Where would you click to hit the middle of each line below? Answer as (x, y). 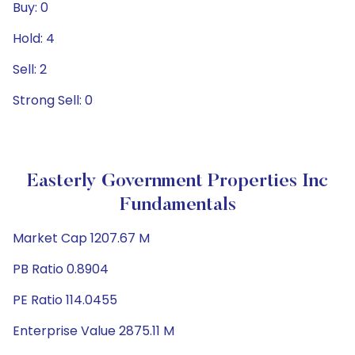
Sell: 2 (30, 69)
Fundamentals (177, 205)
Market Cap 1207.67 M (81, 238)
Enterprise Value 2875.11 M (94, 331)
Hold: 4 (34, 38)
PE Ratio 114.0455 (65, 300)
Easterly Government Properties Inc (177, 181)
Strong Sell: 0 (53, 100)
